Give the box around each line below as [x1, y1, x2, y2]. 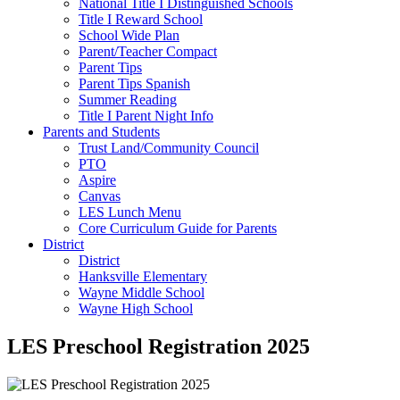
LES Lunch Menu [79, 204, 181, 220]
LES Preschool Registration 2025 [7, 334, 310, 358]
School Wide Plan [79, 28, 179, 43]
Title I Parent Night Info [79, 108, 213, 123]
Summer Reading [79, 92, 177, 107]
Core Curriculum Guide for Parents [79, 221, 277, 236]
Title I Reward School [79, 12, 203, 27]
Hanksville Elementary [79, 269, 207, 284]
